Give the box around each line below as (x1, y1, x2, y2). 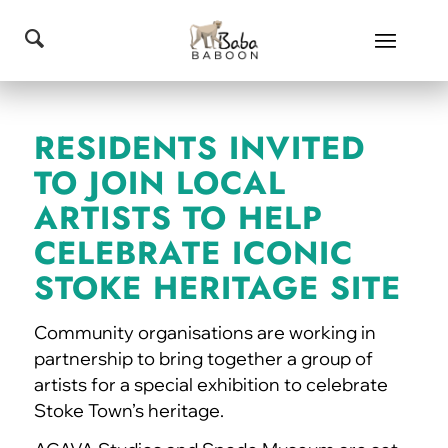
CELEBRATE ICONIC (33, 230, 353, 276)
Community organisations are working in (33, 320, 376, 344)
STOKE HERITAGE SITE (33, 265, 401, 311)
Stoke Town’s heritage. (33, 398, 224, 422)
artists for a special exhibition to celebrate (33, 372, 388, 396)
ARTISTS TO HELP (33, 195, 323, 241)
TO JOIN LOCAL (33, 160, 286, 206)
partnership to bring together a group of (33, 346, 373, 370)
